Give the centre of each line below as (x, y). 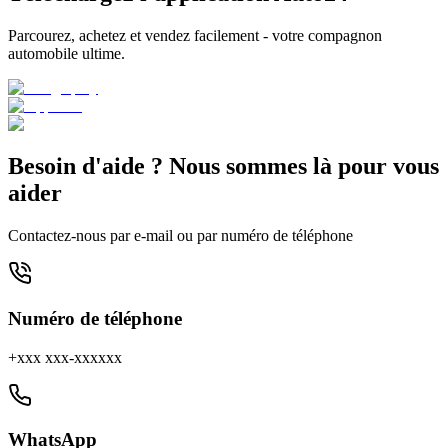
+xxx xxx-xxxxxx (65, 357)
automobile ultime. (66, 54)
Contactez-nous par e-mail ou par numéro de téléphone (180, 236)
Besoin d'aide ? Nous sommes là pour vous (223, 166)
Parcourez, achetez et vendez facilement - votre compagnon (195, 36)
